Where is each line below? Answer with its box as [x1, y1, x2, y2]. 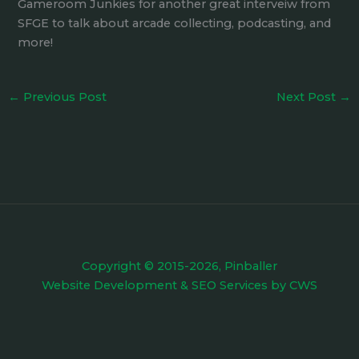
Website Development [42, 278, 177, 292]
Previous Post [19, 89, 107, 104]
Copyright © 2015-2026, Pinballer [82, 259, 277, 273]
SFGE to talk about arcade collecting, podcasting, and [18, 15, 332, 30]
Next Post [276, 89, 340, 104]
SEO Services [192, 278, 268, 292]
